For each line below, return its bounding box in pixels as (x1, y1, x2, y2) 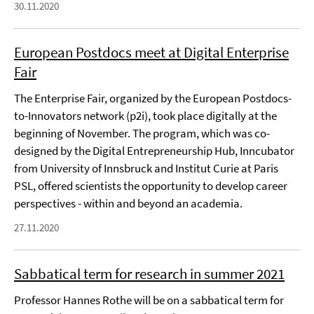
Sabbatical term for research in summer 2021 (14, 264, 285, 283)
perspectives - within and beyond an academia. (14, 196, 243, 211)
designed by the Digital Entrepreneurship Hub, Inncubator (14, 143, 294, 158)
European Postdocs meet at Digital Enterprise (14, 43, 289, 62)
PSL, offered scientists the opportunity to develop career (14, 178, 287, 193)
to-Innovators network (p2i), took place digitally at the (14, 108, 277, 123)
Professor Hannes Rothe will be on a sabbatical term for (14, 292, 284, 308)
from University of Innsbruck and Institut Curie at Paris (14, 161, 278, 176)
